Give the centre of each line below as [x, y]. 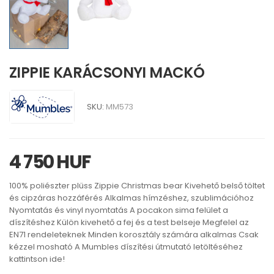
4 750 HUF [50, 162]
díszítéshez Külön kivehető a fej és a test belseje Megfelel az [129, 222]
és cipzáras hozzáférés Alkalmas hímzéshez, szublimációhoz [131, 198]
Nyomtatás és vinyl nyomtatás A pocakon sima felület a [119, 210]
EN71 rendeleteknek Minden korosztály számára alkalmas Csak [134, 234]
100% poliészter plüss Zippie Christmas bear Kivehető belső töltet [137, 185]
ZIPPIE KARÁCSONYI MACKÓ [107, 73]
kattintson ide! [37, 259]
